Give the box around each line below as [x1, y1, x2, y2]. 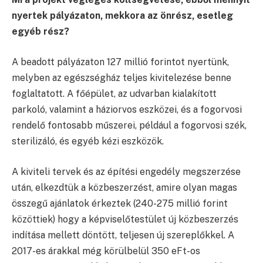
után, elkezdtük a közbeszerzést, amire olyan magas [12, 181, 237, 193]
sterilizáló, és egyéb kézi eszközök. [12, 136, 164, 147]
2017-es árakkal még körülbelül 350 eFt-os [12, 245, 200, 257]
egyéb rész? [12, 26, 69, 38]
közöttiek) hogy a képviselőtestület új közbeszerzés [12, 213, 238, 225]
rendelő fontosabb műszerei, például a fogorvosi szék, [12, 120, 247, 131]
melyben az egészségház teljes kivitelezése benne [12, 72, 231, 84]
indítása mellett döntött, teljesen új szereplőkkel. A [12, 229, 234, 241]
